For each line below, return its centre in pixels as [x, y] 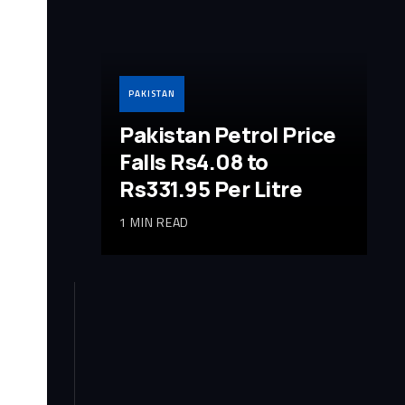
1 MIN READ [154, 222]
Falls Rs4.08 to [194, 162]
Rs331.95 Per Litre [211, 189]
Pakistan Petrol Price [228, 135]
